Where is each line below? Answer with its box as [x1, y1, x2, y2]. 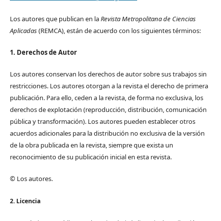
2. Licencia [9, 196, 40, 205]
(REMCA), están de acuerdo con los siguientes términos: [37, 26, 201, 36]
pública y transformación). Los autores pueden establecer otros [9, 117, 195, 126]
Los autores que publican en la [9, 14, 101, 24]
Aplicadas [9, 26, 37, 36]
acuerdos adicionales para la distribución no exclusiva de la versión [9, 129, 205, 138]
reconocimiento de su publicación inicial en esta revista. [9, 152, 172, 162]
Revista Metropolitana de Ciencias [100, 14, 196, 24]
